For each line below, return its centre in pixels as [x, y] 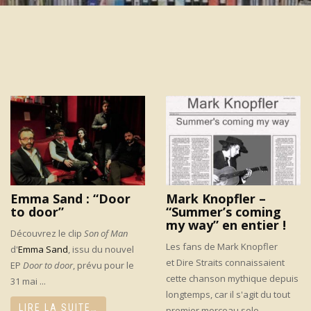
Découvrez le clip [47, 234]
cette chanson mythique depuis [232, 279]
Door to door [48, 266]
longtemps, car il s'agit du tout [228, 295]
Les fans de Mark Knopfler [222, 247]
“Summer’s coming [224, 212]
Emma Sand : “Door [70, 199]
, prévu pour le [103, 266]
